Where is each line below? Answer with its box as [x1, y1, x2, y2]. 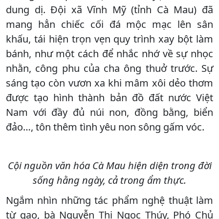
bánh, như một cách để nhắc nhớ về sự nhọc [6, 46, 213, 60]
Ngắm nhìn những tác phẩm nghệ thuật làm [6, 193, 213, 207]
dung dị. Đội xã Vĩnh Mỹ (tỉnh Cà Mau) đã [6, 2, 213, 16]
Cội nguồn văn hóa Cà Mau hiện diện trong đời [7, 158, 212, 172]
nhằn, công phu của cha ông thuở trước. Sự [6, 61, 213, 75]
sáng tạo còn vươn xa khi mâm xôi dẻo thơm [6, 76, 213, 89]
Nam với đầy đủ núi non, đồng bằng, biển [6, 105, 213, 119]
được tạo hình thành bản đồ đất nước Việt [6, 90, 213, 104]
